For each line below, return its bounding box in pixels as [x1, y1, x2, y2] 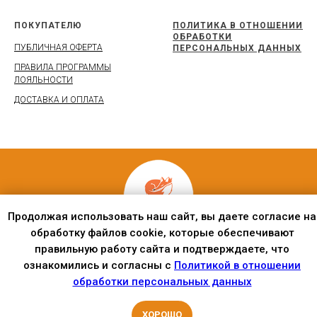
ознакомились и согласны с [23, 259, 174, 272]
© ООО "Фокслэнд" [107, 248, 210, 260]
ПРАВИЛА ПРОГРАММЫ [14, 62, 111, 72]
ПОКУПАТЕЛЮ [14, 20, 82, 30]
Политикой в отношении [174, 259, 301, 272]
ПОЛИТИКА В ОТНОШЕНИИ [173, 20, 303, 30]
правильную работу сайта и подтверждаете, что [35, 243, 289, 256]
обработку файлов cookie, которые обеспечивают [30, 226, 294, 240]
